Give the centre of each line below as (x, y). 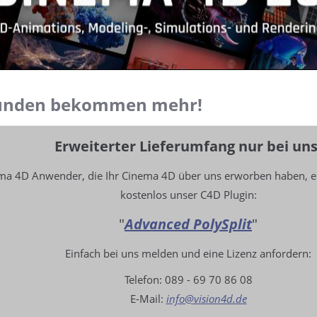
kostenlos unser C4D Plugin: (188, 195)
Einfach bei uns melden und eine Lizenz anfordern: (188, 254)
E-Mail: (148, 299)
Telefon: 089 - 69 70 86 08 (188, 280)
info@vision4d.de (206, 299)
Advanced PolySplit (188, 224)
